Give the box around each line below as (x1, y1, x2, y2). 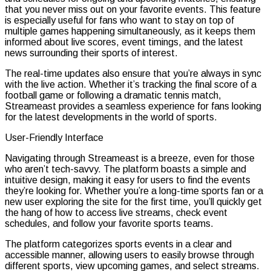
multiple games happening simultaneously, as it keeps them (5, 25, 255, 36)
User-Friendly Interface (5, 132, 103, 143)
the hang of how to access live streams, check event (5, 207, 227, 218)
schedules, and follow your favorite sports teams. (5, 218, 214, 229)
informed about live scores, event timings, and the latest (5, 36, 243, 47)
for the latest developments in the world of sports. (5, 111, 217, 122)
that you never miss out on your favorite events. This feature (5, 4, 261, 15)
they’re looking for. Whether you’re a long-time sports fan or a (5, 185, 263, 196)
